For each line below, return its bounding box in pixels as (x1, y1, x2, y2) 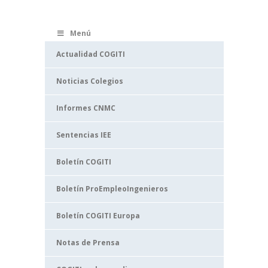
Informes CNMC (56, 103, 115, 113)
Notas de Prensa (56, 237, 120, 248)
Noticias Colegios (56, 76, 123, 86)
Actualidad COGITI (56, 49, 125, 59)
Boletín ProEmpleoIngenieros (56, 184, 168, 194)
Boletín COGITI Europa (56, 211, 140, 221)
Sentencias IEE (56, 130, 111, 140)
